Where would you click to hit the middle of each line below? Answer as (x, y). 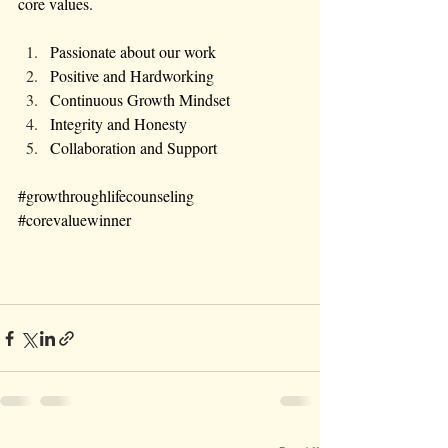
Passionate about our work (133, 52)
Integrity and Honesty (118, 124)
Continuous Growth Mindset (140, 100)
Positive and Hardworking (132, 76)
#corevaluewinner (74, 220)
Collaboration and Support (133, 148)
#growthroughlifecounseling (106, 196)
